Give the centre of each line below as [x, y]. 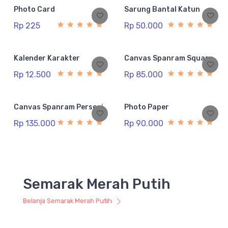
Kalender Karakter [47, 59]
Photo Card [34, 10]
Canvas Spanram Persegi [59, 107]
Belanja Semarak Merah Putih [68, 201]
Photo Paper [147, 107]
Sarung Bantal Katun [162, 10]
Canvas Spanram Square [168, 59]
